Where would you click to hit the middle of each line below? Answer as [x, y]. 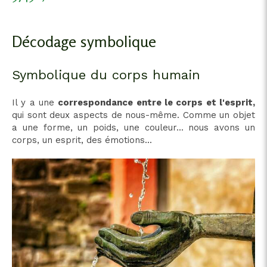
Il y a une [35, 103]
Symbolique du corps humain [106, 75]
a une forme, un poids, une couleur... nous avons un [133, 128]
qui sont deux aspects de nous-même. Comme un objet [133, 115]
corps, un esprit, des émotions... [82, 140]
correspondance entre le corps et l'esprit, [157, 103]
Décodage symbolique [84, 41]
